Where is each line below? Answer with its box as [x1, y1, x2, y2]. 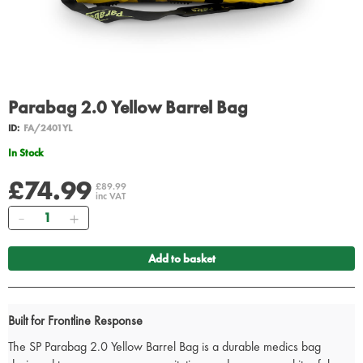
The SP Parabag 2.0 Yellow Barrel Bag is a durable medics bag [8, 338, 321, 356]
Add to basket [147, 251, 216, 267]
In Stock [11, 146, 44, 160]
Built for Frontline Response [8, 312, 143, 330]
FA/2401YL [23, 122, 72, 135]
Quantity [32, 207, 71, 222]
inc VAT [96, 190, 126, 203]
